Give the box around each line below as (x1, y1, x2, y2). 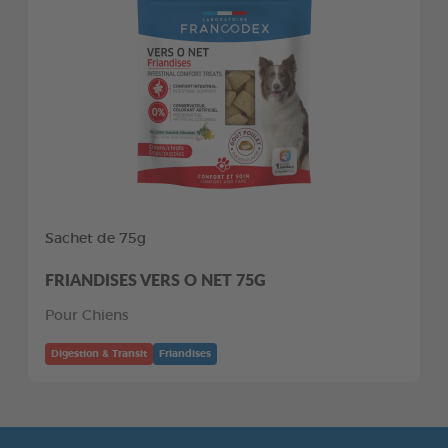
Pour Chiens (45, 308, 129, 323)
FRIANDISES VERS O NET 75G (45, 267, 266, 291)
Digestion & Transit (51, 348, 147, 359)
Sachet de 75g (45, 231, 146, 246)
